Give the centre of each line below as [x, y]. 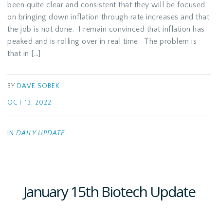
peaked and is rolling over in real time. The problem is [102, 41]
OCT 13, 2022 [29, 103]
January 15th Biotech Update [109, 191]
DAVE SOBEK [38, 86]
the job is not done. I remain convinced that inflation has [106, 29]
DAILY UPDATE [40, 133]
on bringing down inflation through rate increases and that [108, 17]
